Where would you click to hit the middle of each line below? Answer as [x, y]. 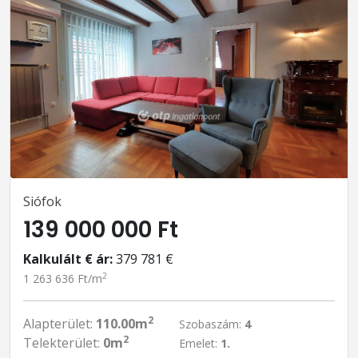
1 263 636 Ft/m [63, 278]
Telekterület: [63, 343]
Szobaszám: [212, 324]
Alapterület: [60, 324]
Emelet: [200, 343]
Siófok [42, 201]
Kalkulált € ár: [68, 259]
